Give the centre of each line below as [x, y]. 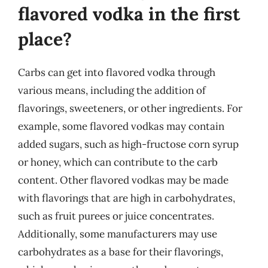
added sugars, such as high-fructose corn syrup [128, 144]
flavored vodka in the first [129, 14]
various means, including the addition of [112, 90]
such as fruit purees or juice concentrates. [116, 216]
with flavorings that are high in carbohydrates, [127, 198]
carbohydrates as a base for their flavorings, [121, 252]
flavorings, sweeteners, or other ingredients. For [130, 108]
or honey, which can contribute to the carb [118, 162]
